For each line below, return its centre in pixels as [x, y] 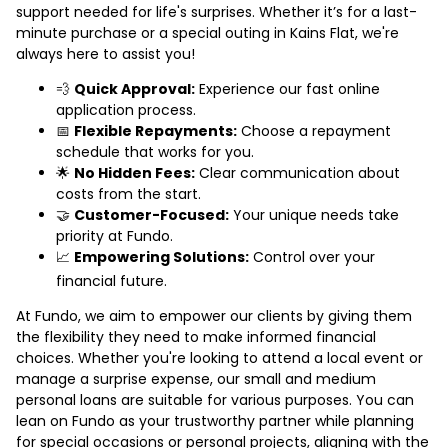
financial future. [111, 280]
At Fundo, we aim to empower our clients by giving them [214, 315]
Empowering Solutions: [161, 256]
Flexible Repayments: [155, 130]
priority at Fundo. [114, 235]
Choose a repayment [314, 130]
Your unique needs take [314, 214]
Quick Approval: [134, 88]
